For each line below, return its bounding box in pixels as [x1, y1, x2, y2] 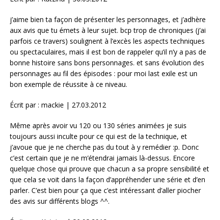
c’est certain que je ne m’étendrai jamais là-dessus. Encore [10, 153, 195, 163]
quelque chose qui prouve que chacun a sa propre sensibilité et [10, 164, 209, 173]
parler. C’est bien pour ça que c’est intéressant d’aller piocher [10, 185, 201, 195]
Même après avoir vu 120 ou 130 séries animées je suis [10, 120, 187, 130]
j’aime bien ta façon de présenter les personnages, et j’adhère [10, 14, 206, 24]
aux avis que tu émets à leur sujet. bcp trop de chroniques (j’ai [10, 25, 206, 35]
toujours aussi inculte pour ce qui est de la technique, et [10, 131, 187, 141]
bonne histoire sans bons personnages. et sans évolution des [10, 57, 204, 67]
